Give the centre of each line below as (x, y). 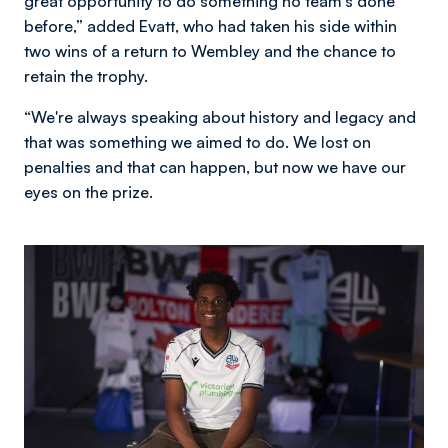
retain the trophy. (86, 75)
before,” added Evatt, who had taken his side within (210, 25)
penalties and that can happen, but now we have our (215, 166)
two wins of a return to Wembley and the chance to (210, 50)
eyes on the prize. (88, 191)
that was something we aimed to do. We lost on (197, 141)
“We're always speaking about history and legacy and (220, 116)
